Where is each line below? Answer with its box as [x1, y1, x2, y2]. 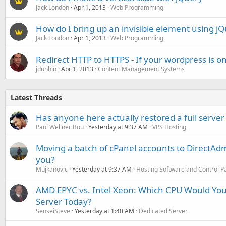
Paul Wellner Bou [36, 123, 84, 131]
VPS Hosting [152, 123, 186, 131]
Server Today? [36, 196, 91, 207]
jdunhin [36, 65, 56, 73]
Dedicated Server [139, 207, 188, 215]
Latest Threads [11, 93, 62, 102]
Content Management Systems [98, 65, 185, 73]
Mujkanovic [36, 165, 68, 174]
